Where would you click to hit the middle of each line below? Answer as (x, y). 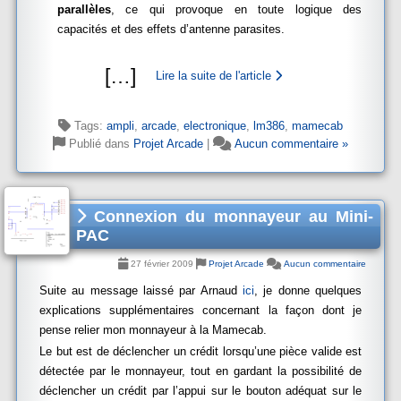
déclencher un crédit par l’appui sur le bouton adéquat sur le (200, 391)
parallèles (84, 9)
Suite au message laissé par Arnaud (141, 290)
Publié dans (99, 144)
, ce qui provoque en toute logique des (236, 9)
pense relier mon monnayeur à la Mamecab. (153, 330)
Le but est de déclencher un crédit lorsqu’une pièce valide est (200, 351)
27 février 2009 (162, 264)
